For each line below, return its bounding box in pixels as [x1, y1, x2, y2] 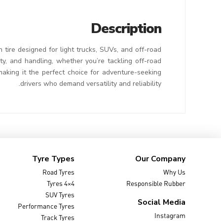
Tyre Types [32, 153, 75, 164]
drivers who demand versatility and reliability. [20, 78, 162, 88]
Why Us [163, 166, 185, 179]
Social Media [137, 196, 185, 208]
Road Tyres [42, 166, 75, 179]
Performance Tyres [18, 200, 75, 213]
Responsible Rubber [126, 177, 185, 190]
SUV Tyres [45, 188, 75, 201]
